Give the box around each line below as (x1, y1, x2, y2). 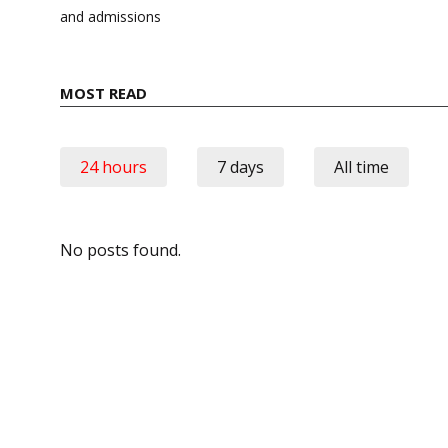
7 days (217, 155, 264, 178)
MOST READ (60, 82, 147, 103)
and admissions (60, 6, 161, 26)
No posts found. (60, 238, 181, 261)
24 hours (80, 155, 147, 178)
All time (334, 155, 389, 178)
